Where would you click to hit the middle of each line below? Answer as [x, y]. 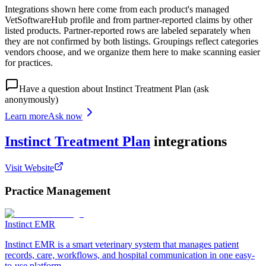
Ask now [65, 116]
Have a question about [62, 89]
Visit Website [29, 167]
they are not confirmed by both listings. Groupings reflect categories [132, 42]
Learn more [26, 116]
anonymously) [31, 100]
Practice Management [58, 191]
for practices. [29, 63]
